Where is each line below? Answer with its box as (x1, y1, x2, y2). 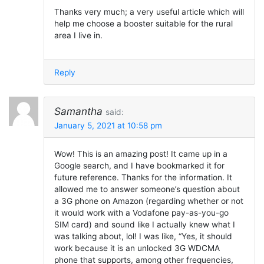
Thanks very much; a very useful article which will (54, 7, 244, 17)
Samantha (54, 105, 103, 118)
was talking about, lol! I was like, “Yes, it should (54, 232, 232, 242)
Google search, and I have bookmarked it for (54, 161, 225, 171)
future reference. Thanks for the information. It (54, 173, 232, 183)
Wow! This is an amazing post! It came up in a (54, 149, 227, 159)
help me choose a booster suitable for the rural (54, 19, 233, 29)
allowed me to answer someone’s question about (54, 184, 240, 194)
